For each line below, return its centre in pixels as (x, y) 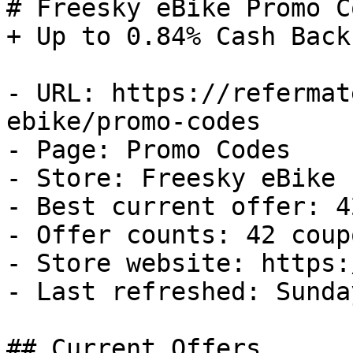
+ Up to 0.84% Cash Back (178, 36)
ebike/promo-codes (134, 121)
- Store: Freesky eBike (171, 178)
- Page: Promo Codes (149, 150)
